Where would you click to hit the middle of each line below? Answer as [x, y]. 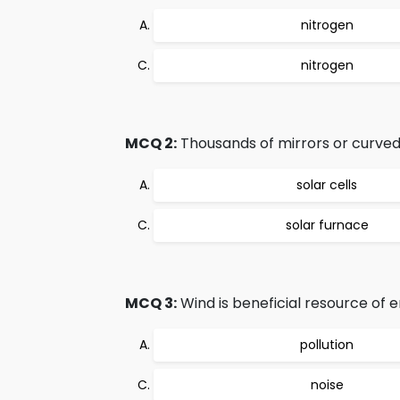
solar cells [327, 185]
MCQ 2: [151, 143]
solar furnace [327, 225]
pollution [327, 345]
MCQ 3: [151, 303]
